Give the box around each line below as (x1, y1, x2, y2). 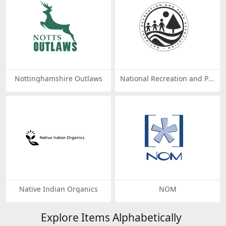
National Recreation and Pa (120, 73, 212, 83)
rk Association (120, 81, 167, 91)
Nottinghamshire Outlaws (15, 73, 102, 83)
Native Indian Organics (19, 184, 98, 194)
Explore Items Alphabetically (40, 210, 182, 225)
